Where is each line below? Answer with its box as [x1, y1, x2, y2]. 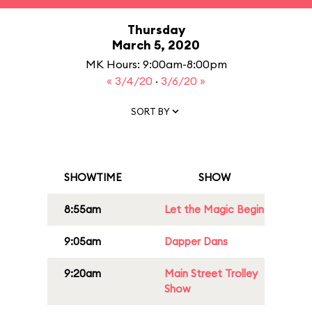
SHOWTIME [64, 171, 122, 184]
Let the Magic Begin [164, 203, 264, 216]
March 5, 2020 [112, 37, 200, 53]
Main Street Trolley [164, 267, 258, 280]
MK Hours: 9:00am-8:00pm [85, 57, 227, 71]
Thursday [127, 22, 185, 38]
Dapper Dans [164, 235, 228, 248]
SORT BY [131, 105, 170, 117]
